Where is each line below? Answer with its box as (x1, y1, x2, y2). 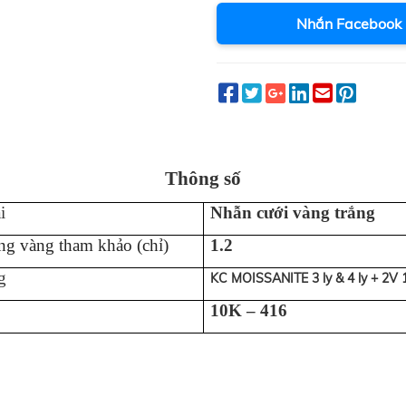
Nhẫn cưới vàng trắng (209, 202, 375, 222)
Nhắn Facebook (296, 14, 402, 34)
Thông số (165, 168, 241, 190)
